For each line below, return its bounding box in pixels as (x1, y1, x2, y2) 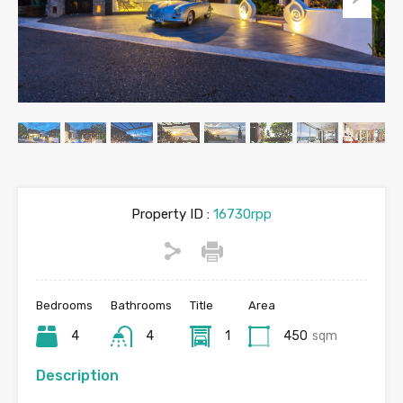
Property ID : (131, 206, 210, 223)
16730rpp (210, 206, 272, 223)
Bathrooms (111, 299, 172, 313)
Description (36, 367, 119, 385)
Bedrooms (36, 299, 93, 313)
